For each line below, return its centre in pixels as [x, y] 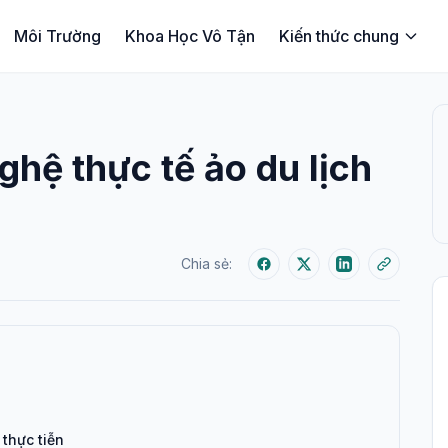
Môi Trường [57, 36]
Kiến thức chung [338, 36]
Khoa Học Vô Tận [189, 36]
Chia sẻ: [206, 263]
